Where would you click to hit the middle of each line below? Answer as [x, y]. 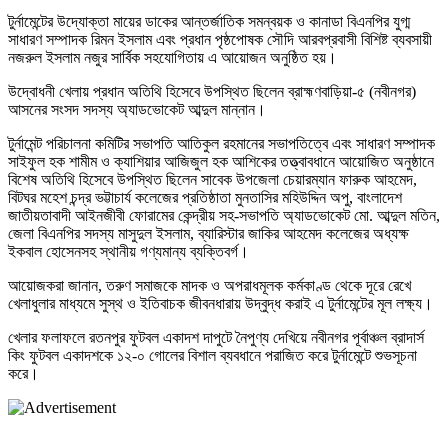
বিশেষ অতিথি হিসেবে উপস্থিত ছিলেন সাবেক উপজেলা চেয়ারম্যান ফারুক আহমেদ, [212, 179]
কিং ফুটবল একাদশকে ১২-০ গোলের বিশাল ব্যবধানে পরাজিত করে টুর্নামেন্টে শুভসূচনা [212, 355]
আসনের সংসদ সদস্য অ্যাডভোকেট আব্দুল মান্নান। [137, 109]
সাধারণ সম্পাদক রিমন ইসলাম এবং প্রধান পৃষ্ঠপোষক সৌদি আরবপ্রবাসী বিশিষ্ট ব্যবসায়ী [220, 39]
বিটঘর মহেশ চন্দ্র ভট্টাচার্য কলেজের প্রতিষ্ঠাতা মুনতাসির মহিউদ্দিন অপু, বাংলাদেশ [205, 197]
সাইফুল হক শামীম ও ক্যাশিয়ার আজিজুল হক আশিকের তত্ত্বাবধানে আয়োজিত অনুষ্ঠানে [221, 161]
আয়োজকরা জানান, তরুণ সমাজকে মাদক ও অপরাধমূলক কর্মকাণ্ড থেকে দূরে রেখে [209, 285]
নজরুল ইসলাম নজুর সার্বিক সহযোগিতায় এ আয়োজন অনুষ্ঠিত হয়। [172, 57]
